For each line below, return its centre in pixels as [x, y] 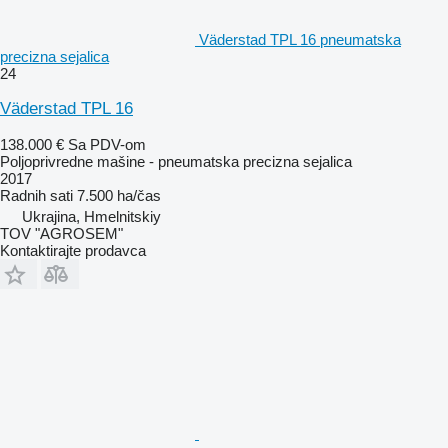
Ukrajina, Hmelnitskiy [91, 216]
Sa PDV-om [107, 144]
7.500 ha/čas [119, 195]
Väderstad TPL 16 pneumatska [300, 39]
